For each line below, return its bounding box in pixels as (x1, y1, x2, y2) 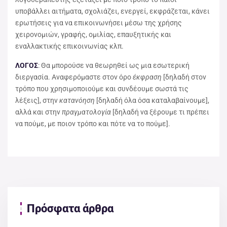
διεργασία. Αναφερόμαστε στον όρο (15, 72, 133, 81)
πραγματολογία (62, 107, 111, 116)
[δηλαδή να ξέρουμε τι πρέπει (111, 107, 209, 116)
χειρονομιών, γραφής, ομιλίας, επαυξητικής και (15, 30, 171, 39)
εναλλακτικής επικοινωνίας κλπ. (15, 42, 124, 50)
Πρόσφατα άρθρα (27, 202, 113, 215)
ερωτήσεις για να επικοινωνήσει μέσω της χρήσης (15, 18, 182, 27)
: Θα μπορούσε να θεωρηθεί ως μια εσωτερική (38, 61, 190, 69)
